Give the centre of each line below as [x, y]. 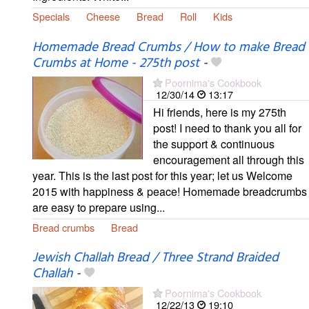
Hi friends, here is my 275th [220, 112]
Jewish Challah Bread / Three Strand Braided [156, 258]
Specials [51, 17]
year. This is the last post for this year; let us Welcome [162, 175]
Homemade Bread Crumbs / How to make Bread [169, 47]
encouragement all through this [229, 159]
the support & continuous [214, 143]
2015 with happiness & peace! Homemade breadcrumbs [170, 191]
